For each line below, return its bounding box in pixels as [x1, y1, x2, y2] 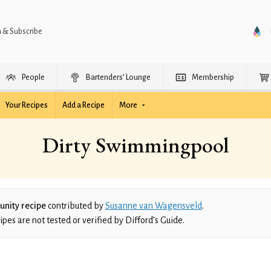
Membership [192, 73, 234, 82]
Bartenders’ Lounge [86, 73, 151, 82]
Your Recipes [5, 101, 48, 109]
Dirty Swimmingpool [42, 131, 229, 159]
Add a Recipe [62, 101, 105, 109]
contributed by [46, 201, 105, 211]
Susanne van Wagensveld [105, 201, 202, 211]
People [22, 73, 45, 82]
